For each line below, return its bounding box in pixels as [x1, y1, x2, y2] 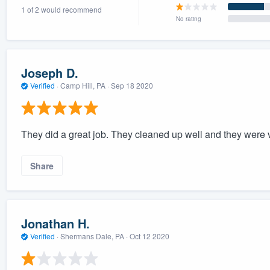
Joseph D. [20, 64, 78, 82]
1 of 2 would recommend [20, 4, 102, 14]
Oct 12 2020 [129, 231, 169, 242]
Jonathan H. [20, 215, 90, 233]
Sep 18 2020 [110, 80, 153, 91]
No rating [175, 14, 201, 23]
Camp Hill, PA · [58, 80, 111, 91]
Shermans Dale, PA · [58, 231, 130, 242]
